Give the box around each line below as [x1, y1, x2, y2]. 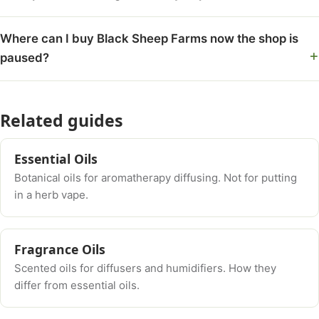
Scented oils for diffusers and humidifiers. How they [14, 261, 277, 276]
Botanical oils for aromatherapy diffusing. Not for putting [14, 171, 298, 185]
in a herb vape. [14, 188, 89, 202]
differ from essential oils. [14, 278, 140, 293]
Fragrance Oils [14, 240, 106, 258]
